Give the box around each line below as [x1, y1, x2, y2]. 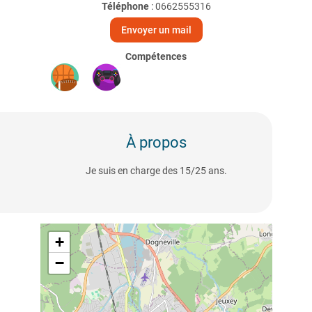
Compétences [125, 51, 187, 62]
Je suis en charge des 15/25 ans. [85, 165, 227, 176]
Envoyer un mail [120, 24, 192, 36]
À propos [125, 134, 187, 151]
